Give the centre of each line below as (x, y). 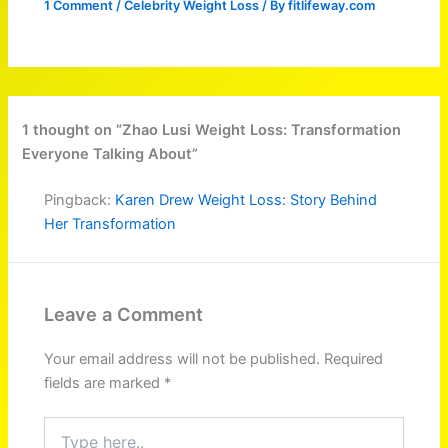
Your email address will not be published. (182, 359)
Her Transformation (110, 224)
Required (354, 359)
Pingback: (80, 200)
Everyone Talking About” (110, 154)
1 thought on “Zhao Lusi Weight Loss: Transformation (212, 130)
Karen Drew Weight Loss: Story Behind (246, 200)
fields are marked (104, 383)
